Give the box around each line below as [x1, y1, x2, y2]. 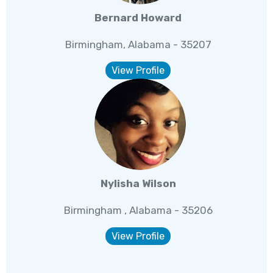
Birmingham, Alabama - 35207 [65, 38, 211, 51]
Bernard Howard [94, 12, 182, 24]
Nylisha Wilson [100, 177, 176, 190]
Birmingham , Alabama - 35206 [63, 204, 213, 217]
